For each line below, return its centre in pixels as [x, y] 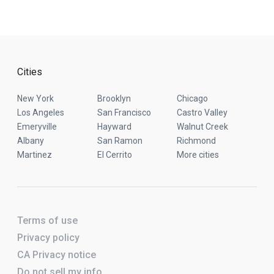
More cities [198, 155]
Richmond [197, 141]
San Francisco [124, 113]
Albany [31, 141]
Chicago [193, 98]
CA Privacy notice [57, 255]
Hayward [114, 127]
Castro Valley [202, 113]
